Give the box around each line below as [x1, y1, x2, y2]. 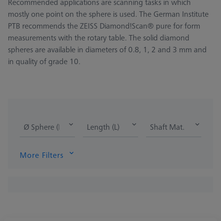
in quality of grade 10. [8, 56, 80, 67]
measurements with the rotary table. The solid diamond [8, 32, 189, 43]
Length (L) [87, 121, 119, 133]
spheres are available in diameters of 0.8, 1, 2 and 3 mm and [8, 44, 207, 55]
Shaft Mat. [150, 121, 184, 133]
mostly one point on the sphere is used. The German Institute [8, 8, 209, 20]
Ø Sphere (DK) [24, 121, 70, 133]
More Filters [20, 149, 64, 161]
